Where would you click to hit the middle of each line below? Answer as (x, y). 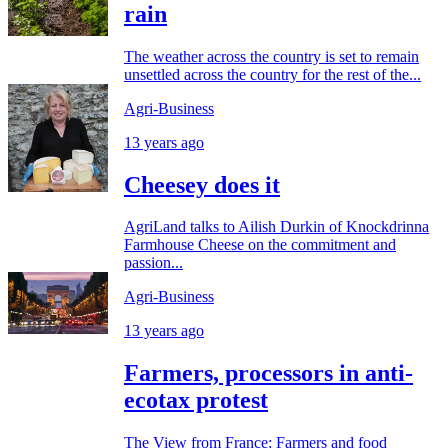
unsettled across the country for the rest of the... (272, 74)
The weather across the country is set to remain (271, 56)
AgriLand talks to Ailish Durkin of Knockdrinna (276, 227)
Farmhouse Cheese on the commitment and (260, 245)
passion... (153, 263)
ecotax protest (196, 400)
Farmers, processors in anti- (268, 373)
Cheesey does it (202, 184)
